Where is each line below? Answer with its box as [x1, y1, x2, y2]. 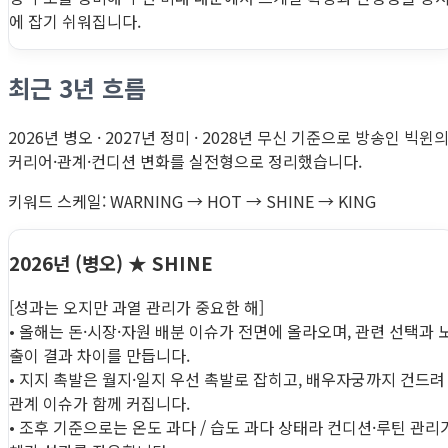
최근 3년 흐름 [8, 70, 146, 106]
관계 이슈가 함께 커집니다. [9, 390, 190, 415]
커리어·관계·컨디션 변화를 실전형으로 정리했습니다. [8, 149, 362, 174]
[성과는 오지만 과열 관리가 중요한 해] [9, 294, 264, 319]
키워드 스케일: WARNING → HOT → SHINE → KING [8, 189, 376, 214]
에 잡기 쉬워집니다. [9, 9, 141, 34]
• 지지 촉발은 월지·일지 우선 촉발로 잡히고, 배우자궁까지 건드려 [9, 366, 445, 391]
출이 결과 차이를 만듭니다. [9, 342, 190, 367]
